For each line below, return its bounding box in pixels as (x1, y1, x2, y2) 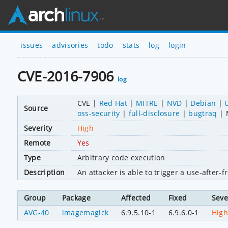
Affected (121, 192, 151, 203)
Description (23, 167, 65, 177)
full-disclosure (128, 108, 180, 118)
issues (20, 40, 43, 50)
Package (62, 192, 91, 203)
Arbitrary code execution (77, 152, 165, 162)
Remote (23, 137, 51, 148)
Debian (190, 98, 216, 108)
